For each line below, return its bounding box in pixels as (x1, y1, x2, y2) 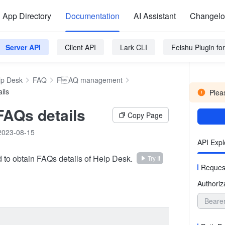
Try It (148, 154, 160, 162)
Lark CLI (120, 42, 147, 52)
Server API (6, 42, 41, 52)
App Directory (3, 10, 51, 22)
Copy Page (128, 110, 163, 120)
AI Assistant (134, 10, 176, 22)
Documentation (65, 10, 120, 22)
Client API (65, 42, 96, 52)
